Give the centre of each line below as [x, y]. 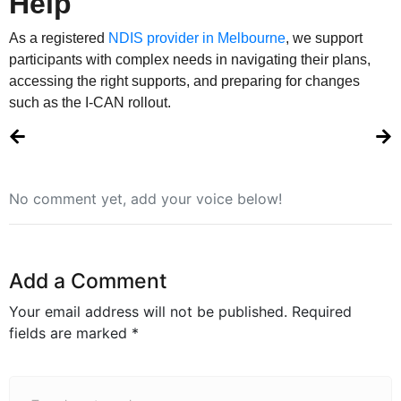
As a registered [59, 38]
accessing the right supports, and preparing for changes [184, 81]
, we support [324, 38]
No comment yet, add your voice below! [145, 198]
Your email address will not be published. [148, 311]
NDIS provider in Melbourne [197, 38]
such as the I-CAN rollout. [90, 102]
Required [322, 311]
